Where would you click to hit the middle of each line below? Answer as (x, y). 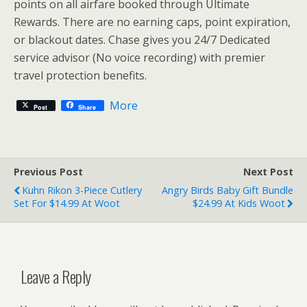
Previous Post (48, 171)
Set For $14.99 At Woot (67, 203)
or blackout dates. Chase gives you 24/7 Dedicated (142, 39)
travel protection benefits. (80, 75)
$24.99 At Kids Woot (239, 203)
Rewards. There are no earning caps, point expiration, (152, 22)
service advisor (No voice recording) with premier (139, 57)
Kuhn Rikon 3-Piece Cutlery (82, 190)
